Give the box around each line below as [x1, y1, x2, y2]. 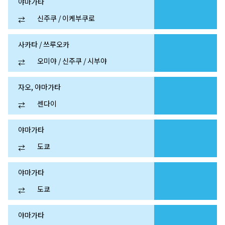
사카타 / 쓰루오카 [18, 39, 69, 50]
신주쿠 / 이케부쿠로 [37, 13, 95, 23]
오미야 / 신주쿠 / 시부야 [37, 55, 107, 66]
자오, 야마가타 [18, 82, 61, 92]
